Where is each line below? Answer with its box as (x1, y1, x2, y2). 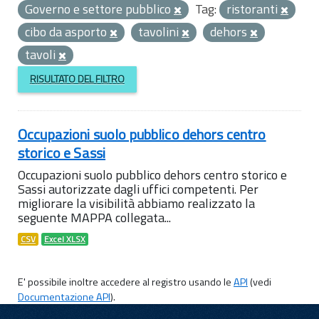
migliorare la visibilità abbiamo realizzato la (18, 193, 255, 213)
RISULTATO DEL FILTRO (29, 71, 125, 87)
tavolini (138, 22, 182, 41)
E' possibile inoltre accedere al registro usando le (18, 273, 234, 290)
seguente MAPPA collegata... (18, 207, 171, 227)
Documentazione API (18, 288, 110, 305)
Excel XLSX (44, 232, 85, 246)
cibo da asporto (25, 22, 110, 41)
